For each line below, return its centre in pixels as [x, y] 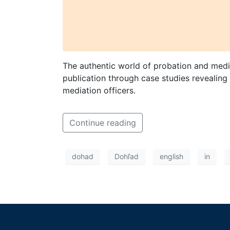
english [171, 157]
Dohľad [127, 157]
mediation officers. [99, 90]
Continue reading [103, 122]
